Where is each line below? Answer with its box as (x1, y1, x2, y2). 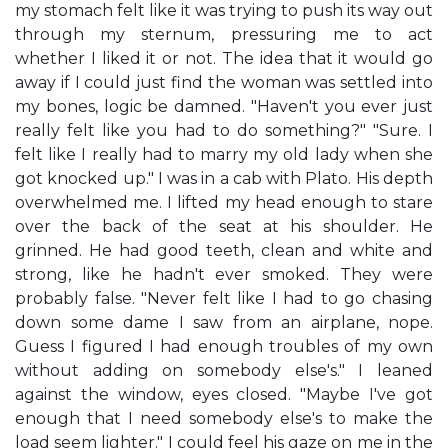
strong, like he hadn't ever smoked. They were (15, 265, 433, 284)
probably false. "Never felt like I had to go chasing (15, 289, 433, 308)
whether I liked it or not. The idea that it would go (15, 49, 433, 68)
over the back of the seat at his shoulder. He (15, 217, 433, 236)
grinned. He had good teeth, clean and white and (15, 241, 433, 260)
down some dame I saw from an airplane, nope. (15, 313, 433, 332)
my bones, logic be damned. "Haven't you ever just (15, 97, 433, 116)
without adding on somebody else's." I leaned (15, 361, 433, 380)
